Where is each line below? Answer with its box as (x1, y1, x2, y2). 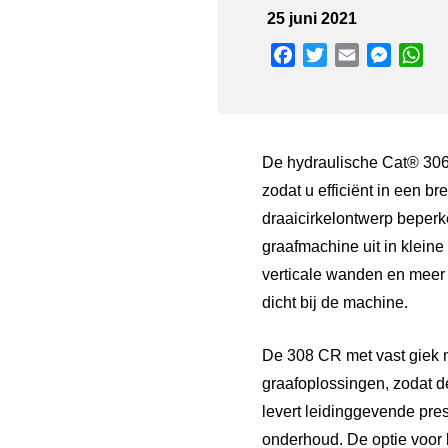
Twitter (327, 46, 374, 63)
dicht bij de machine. (262, 294, 408, 311)
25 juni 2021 (267, 10, 357, 27)
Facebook (295, 46, 366, 63)
